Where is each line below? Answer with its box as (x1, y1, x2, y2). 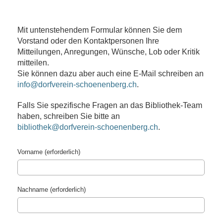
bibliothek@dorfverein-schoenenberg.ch (17, 123, 158, 131)
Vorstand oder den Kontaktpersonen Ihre (17, 37, 159, 45)
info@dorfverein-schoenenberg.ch (17, 80, 137, 89)
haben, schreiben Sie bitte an (17, 112, 120, 120)
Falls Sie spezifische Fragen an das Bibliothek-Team (17, 101, 202, 110)
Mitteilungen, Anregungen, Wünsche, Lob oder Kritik (17, 48, 200, 56)
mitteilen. (17, 58, 49, 67)
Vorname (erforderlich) (17, 148, 80, 156)
